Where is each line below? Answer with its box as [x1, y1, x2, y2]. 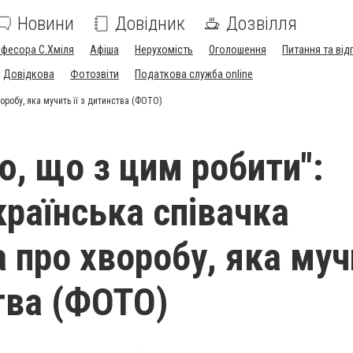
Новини [17, 13, 74, 35]
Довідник [115, 13, 185, 35]
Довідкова [3, 68, 54, 80]
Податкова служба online [135, 68, 253, 80]
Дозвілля [226, 13, 297, 35]
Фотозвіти [70, 68, 119, 80]
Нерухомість [135, 43, 193, 56]
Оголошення [209, 43, 266, 56]
